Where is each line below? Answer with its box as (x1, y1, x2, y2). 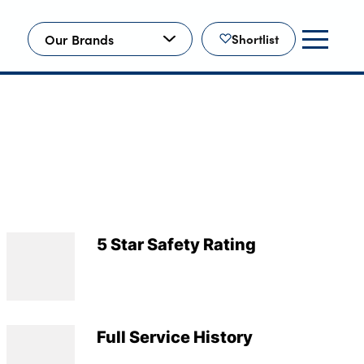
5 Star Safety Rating (96, 232, 256, 257)
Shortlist (231, 30, 279, 48)
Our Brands (44, 29, 115, 48)
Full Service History (96, 324, 253, 349)
